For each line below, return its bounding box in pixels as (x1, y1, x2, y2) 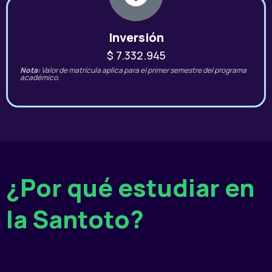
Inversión (108, 29, 164, 46)
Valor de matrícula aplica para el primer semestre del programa (41, 65, 246, 76)
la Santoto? (6, 202, 144, 236)
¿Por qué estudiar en (6, 171, 254, 205)
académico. (20, 72, 59, 83)
